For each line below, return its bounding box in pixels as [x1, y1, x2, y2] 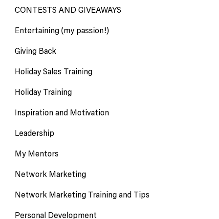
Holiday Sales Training [15, 66, 92, 77]
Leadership [15, 128, 54, 139]
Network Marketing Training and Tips [15, 189, 150, 200]
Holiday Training [15, 87, 72, 98]
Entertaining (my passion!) [15, 25, 109, 36]
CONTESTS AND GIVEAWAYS [15, 4, 121, 16]
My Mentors [15, 148, 59, 159]
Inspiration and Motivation [15, 107, 109, 118]
